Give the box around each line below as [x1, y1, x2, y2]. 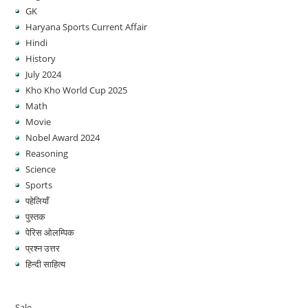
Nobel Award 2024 [25, 131, 100, 144]
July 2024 [25, 68, 62, 80]
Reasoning [25, 147, 69, 159]
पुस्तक [25, 210, 46, 223]
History [25, 52, 56, 65]
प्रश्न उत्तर [25, 242, 60, 254]
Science [25, 163, 56, 175]
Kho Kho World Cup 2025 [25, 84, 128, 96]
